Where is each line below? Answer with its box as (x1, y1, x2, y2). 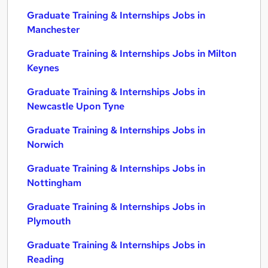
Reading (27, 253, 64, 266)
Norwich (27, 138, 63, 151)
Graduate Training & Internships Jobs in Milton (27, 47, 236, 60)
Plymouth (27, 215, 71, 227)
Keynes (27, 62, 59, 74)
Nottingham (27, 176, 81, 189)
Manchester (27, 23, 80, 36)
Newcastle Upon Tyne (27, 100, 124, 112)
